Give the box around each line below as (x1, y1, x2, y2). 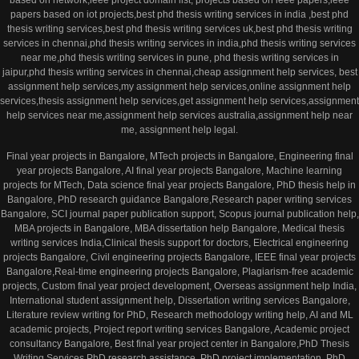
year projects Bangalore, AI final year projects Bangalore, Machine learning (17, 164, 342, 176)
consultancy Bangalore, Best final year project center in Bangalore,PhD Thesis (10, 337, 349, 349)
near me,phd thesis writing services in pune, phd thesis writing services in (20, 52, 339, 64)
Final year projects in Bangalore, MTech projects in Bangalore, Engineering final (6, 150, 353, 162)
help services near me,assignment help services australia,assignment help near (6, 110, 353, 122)
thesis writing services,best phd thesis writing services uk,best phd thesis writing (6, 23, 353, 35)
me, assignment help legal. (121, 124, 238, 136)
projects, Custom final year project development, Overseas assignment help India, (2, 280, 357, 292)
